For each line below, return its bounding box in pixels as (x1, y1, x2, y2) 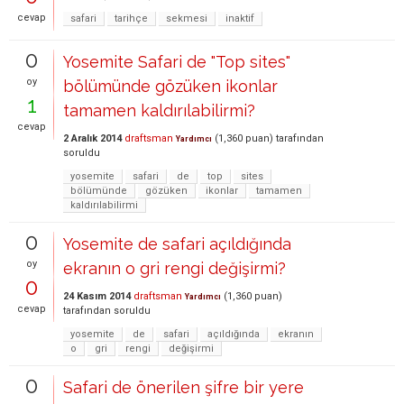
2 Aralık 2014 (63, 132, 122, 144)
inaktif (225, 12, 254, 24)
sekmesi (166, 12, 207, 24)
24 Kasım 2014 (63, 289, 131, 302)
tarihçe (115, 12, 148, 24)
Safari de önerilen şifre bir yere (63, 377, 304, 397)
